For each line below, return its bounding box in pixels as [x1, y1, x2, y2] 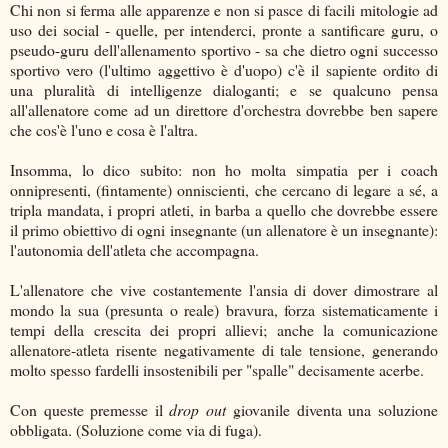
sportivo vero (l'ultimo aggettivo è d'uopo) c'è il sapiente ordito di [10, 58, 438, 80]
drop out [169, 398, 226, 420]
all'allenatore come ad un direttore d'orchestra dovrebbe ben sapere [10, 98, 438, 120]
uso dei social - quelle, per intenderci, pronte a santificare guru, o [10, 18, 438, 40]
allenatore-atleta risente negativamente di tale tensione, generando [10, 338, 438, 360]
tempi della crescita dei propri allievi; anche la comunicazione [10, 318, 438, 340]
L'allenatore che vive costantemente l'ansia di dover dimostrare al [10, 278, 438, 300]
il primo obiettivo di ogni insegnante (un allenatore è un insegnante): [10, 218, 438, 240]
